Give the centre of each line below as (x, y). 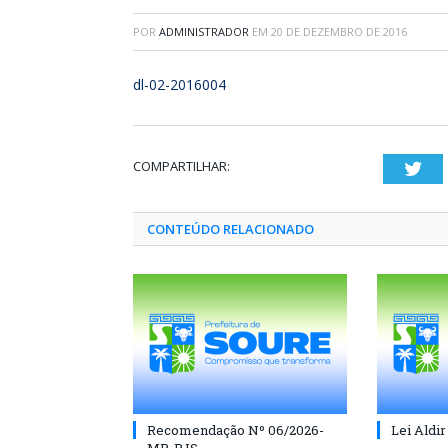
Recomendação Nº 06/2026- (235, 430)
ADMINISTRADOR (204, 31)
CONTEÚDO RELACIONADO (230, 229)
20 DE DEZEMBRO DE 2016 (339, 31)
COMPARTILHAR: (181, 166)
